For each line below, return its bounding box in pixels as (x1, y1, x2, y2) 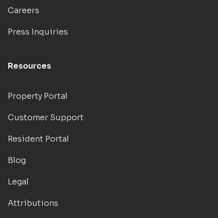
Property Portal (8, 91, 68, 102)
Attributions (8, 198, 58, 209)
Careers (8, 5, 39, 16)
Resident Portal (8, 134, 69, 145)
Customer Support (8, 112, 84, 123)
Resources (8, 61, 51, 72)
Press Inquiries (8, 27, 68, 37)
